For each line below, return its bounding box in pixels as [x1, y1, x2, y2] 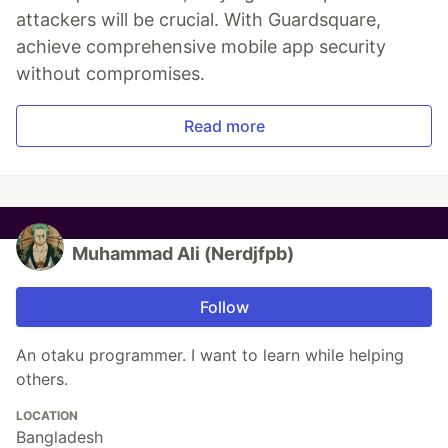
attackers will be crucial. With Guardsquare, [16, 8, 381, 30]
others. [16, 368, 68, 389]
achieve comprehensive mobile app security [16, 35, 386, 57]
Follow [199, 296, 249, 317]
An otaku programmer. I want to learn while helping [16, 344, 404, 365]
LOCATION [16, 407, 78, 423]
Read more [183, 115, 265, 136]
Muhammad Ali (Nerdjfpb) [72, 242, 294, 264]
